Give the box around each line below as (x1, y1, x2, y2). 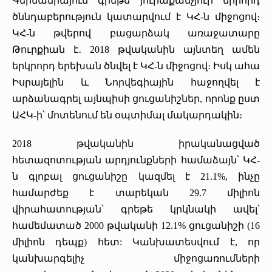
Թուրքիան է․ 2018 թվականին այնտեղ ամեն (12, 44, 260, 55)
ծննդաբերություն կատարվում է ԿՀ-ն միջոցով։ (12, 11, 260, 22)
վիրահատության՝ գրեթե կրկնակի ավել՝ (12, 203, 260, 214)
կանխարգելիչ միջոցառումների (12, 253, 260, 263)
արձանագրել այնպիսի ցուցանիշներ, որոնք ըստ (12, 93, 260, 104)
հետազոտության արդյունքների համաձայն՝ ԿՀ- (12, 154, 260, 165)
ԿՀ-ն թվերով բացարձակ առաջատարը (12, 27, 260, 38)
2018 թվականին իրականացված (12, 138, 260, 149)
